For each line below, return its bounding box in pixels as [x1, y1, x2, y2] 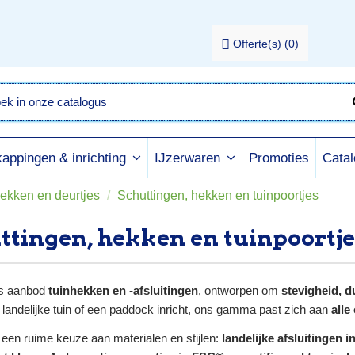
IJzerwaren [155, 151, 224, 166]
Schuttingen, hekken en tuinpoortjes [116, 189, 319, 202]
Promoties [249, 150, 309, 166]
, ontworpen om [198, 284, 281, 298]
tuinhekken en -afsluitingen [48, 284, 198, 298]
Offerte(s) [233, 37, 282, 51]
